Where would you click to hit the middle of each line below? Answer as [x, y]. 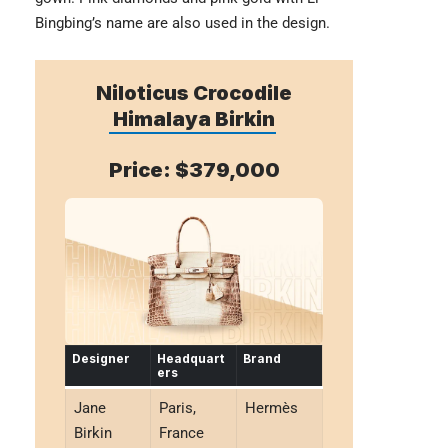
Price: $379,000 [194, 169]
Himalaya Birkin [194, 118]
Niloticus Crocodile [194, 92]
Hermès [271, 407]
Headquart [190, 358]
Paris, [177, 407]
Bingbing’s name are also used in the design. [182, 22]
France [181, 432]
